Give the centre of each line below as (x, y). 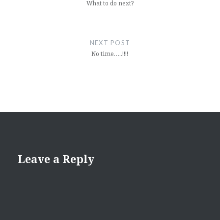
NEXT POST (110, 43)
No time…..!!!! (110, 54)
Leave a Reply (56, 159)
